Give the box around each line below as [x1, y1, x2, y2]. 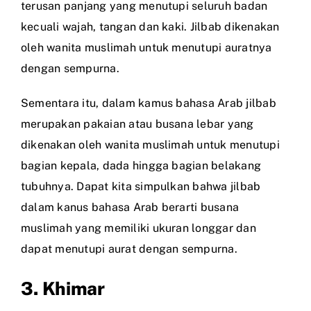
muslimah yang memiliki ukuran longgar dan [21, 221, 256, 235]
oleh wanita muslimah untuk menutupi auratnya [21, 40, 272, 54]
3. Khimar [21, 277, 105, 299]
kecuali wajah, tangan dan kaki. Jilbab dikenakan [21, 19, 280, 33]
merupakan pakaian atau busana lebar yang [21, 117, 254, 131]
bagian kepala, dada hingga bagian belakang [21, 158, 262, 172]
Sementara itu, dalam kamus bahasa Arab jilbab [21, 96, 276, 110]
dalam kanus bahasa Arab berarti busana [21, 200, 239, 214]
